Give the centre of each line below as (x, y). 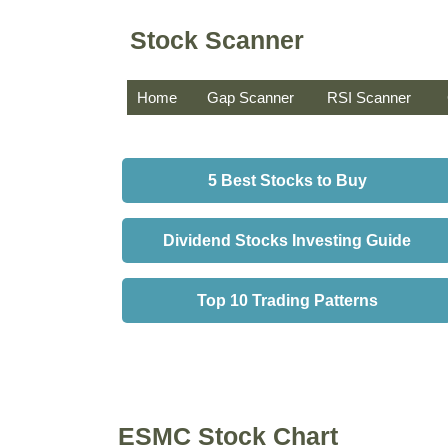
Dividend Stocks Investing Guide (287, 240)
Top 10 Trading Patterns (287, 300)
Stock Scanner (217, 39)
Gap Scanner (250, 97)
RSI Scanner (369, 97)
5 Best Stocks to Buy (287, 180)
